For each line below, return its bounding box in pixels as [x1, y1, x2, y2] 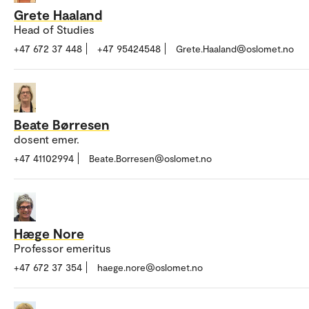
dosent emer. [14, 132, 79, 146]
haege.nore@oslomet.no [97, 261, 203, 274]
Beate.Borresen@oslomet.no [89, 152, 212, 164]
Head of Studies [14, 22, 94, 36]
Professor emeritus [14, 241, 111, 255]
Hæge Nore [14, 225, 84, 242]
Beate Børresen [14, 115, 110, 132]
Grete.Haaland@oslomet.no [176, 42, 294, 54]
